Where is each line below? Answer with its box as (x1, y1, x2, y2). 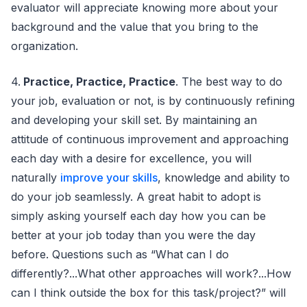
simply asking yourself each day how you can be (11, 208, 266, 223)
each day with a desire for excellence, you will (11, 151, 251, 165)
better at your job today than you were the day (11, 228, 256, 242)
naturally (11, 170, 60, 184)
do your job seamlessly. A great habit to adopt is (11, 189, 261, 204)
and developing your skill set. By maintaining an (11, 112, 257, 127)
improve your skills (60, 170, 158, 184)
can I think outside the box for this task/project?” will (11, 285, 286, 299)
